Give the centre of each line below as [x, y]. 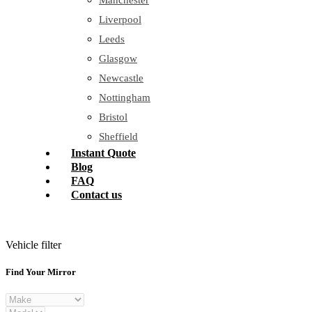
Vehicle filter [33, 244]
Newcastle [121, 78]
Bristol [113, 117]
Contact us [96, 195]
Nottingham [125, 97]
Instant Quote [103, 153]
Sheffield [118, 136]
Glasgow [118, 58]
